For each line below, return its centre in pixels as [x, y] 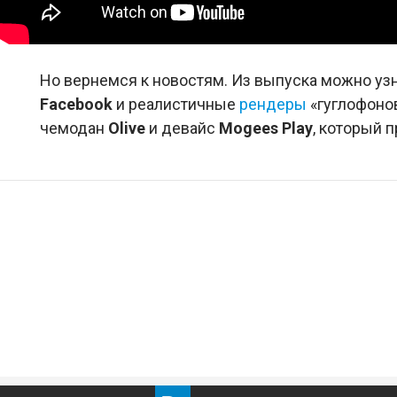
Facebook [78, 104]
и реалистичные [178, 104]
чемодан [74, 128]
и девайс [184, 128]
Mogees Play [266, 128]
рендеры [273, 104]
